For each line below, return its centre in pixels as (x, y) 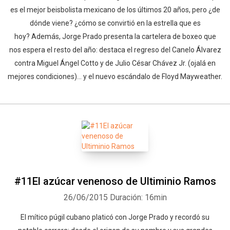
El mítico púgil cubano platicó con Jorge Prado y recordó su (115, 217)
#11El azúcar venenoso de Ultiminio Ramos (115, 181)
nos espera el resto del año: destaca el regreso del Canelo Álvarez (115, 50)
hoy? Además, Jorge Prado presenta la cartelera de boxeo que (115, 36)
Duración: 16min (138, 197)
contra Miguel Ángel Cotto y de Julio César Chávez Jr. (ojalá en (115, 63)
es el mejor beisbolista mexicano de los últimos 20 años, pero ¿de (115, 10)
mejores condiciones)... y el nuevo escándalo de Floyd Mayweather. (115, 76)
